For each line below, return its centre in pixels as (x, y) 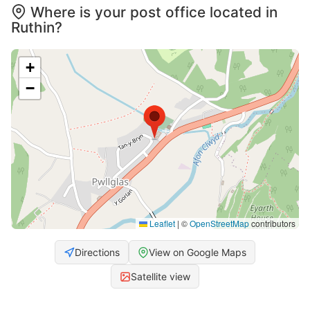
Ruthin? (37, 28)
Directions (97, 253)
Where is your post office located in (154, 12)
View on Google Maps (198, 253)
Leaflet (161, 224)
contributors (272, 224)
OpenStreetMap (219, 224)
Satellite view (161, 277)
